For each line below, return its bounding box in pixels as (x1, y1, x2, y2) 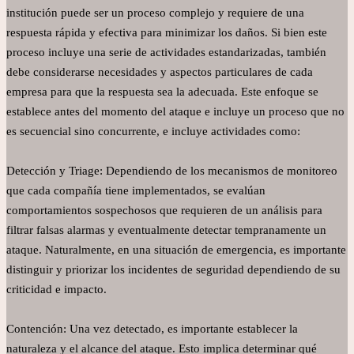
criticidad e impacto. (6, 283, 107, 296)
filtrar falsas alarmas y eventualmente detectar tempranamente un (6, 224, 326, 237)
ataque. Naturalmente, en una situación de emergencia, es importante (6, 243, 346, 257)
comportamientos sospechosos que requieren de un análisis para (6, 204, 322, 217)
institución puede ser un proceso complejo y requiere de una (6, 6, 304, 20)
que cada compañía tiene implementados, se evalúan (6, 184, 265, 198)
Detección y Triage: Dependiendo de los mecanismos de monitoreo (6, 164, 337, 178)
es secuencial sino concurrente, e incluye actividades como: (6, 125, 300, 138)
